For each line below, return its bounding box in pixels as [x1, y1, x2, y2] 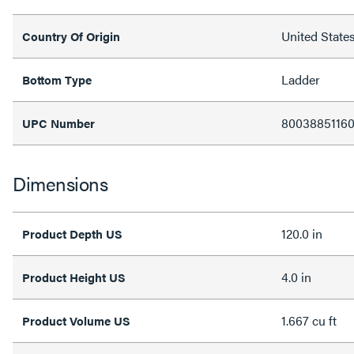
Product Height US [22, 268, 126, 285]
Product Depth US [22, 224, 122, 242]
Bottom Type [22, 70, 92, 88]
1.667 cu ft [281, 311, 337, 330]
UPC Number [22, 114, 95, 131]
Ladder [281, 70, 320, 88]
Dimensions [13, 169, 107, 197]
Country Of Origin [22, 27, 120, 44]
